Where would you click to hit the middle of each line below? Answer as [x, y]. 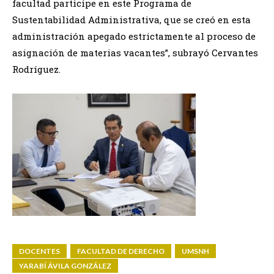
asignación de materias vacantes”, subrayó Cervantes [135, 52]
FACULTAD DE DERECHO [121, 251]
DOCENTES [39, 251]
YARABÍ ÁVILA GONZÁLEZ [65, 265]
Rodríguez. [36, 69]
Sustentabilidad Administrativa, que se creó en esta [131, 19]
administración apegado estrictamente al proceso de [134, 36]
